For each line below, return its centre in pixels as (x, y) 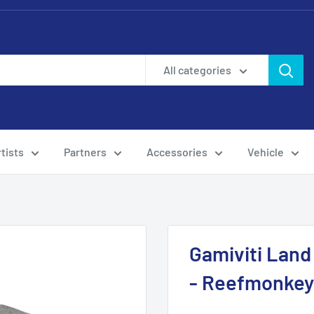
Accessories (177, 152)
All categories (197, 70)
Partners (85, 152)
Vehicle (266, 152)
